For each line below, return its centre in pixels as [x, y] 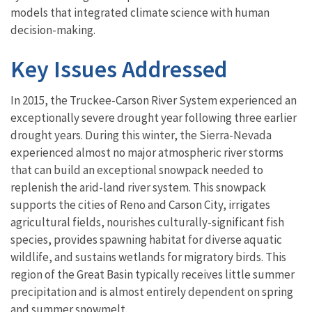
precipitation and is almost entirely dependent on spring [152, 292]
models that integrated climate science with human [140, 13]
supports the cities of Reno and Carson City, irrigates [140, 205]
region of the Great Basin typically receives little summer [153, 275]
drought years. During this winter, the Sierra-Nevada [141, 135]
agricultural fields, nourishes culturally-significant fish [147, 223]
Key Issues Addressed [119, 69]
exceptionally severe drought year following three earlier [154, 118]
